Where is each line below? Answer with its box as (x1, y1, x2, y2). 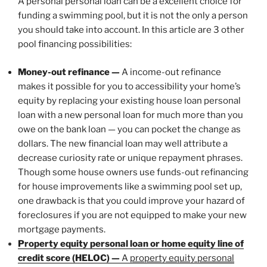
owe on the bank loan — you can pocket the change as (18, 123, 241, 135)
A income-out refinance (122, 66, 221, 77)
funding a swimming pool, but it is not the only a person (18, 10, 248, 21)
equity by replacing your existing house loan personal (18, 95, 241, 106)
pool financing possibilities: (18, 39, 132, 50)
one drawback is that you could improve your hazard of (18, 195, 245, 206)
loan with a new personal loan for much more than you (18, 109, 243, 120)
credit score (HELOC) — (18, 252, 120, 263)
